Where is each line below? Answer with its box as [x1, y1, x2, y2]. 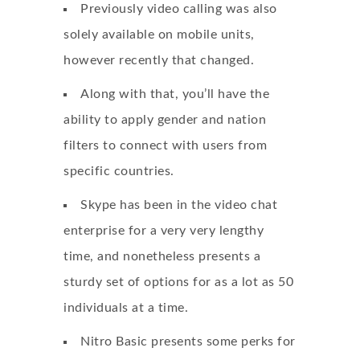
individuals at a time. [63, 301, 188, 314]
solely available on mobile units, [63, 28, 255, 41]
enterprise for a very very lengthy [63, 224, 264, 237]
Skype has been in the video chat [80, 198, 277, 211]
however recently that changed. [63, 54, 254, 67]
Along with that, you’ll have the [80, 88, 269, 100]
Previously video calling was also [80, 2, 277, 15]
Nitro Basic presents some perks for [80, 335, 296, 348]
